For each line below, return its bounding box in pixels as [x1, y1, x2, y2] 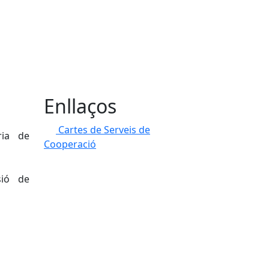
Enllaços [44, 93, 116, 119]
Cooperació [44, 138, 96, 151]
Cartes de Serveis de [58, 123, 150, 136]
